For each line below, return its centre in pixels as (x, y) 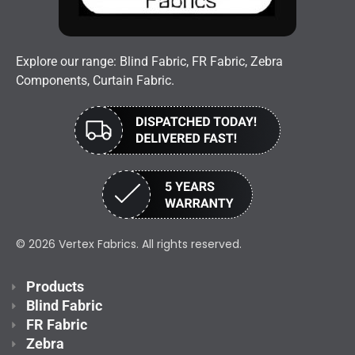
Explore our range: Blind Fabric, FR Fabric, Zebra (149, 61)
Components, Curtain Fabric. (95, 80)
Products (55, 286)
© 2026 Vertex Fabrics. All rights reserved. (129, 244)
